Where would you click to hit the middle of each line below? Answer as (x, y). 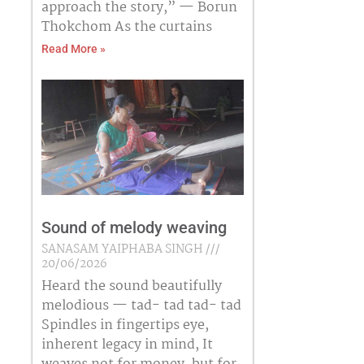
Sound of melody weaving (134, 228)
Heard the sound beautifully (131, 287)
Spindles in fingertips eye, (125, 326)
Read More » (73, 49)
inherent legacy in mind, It (127, 345)
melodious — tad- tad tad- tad (141, 306)
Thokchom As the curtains (126, 28)
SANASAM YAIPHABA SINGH (123, 250)
